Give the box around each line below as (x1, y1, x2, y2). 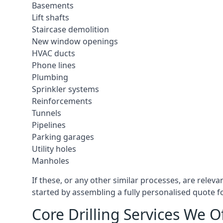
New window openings (32, 36, 118, 47)
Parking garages (32, 131, 94, 142)
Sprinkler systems (32, 84, 99, 95)
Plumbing (32, 72, 68, 83)
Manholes (32, 155, 69, 166)
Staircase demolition (32, 24, 109, 35)
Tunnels (32, 108, 61, 118)
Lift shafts (32, 12, 69, 23)
